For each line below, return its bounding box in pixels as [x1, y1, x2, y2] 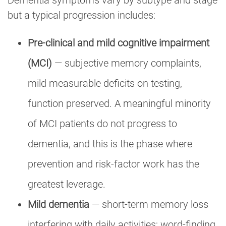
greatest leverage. [28, 178, 105, 190]
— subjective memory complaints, [52, 56, 201, 69]
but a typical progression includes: [8, 9, 155, 21]
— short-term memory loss [89, 198, 208, 210]
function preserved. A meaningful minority [28, 97, 211, 109]
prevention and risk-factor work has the [28, 157, 199, 170]
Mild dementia [28, 198, 89, 210]
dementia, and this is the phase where [28, 137, 192, 150]
